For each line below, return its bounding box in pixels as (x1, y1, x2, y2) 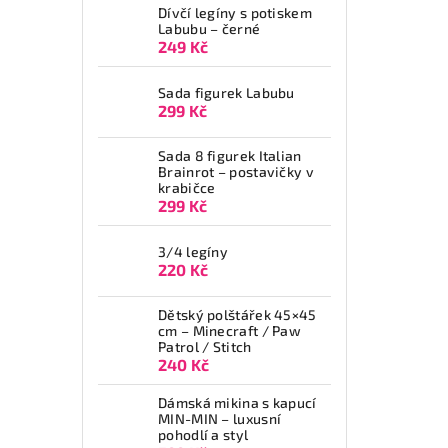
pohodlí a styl (158, 426, 249, 443)
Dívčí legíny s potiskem (158, 4, 312, 21)
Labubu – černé (158, 20, 261, 37)
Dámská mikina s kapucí (158, 394, 317, 411)
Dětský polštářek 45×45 (158, 306, 317, 323)
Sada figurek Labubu (158, 83, 295, 101)
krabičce (158, 179, 216, 196)
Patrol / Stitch (158, 338, 252, 355)
